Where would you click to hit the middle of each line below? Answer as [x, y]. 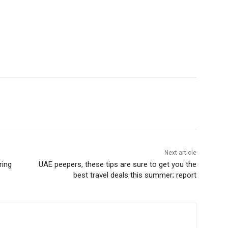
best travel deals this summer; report [135, 175]
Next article [180, 153]
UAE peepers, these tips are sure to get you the [117, 165]
